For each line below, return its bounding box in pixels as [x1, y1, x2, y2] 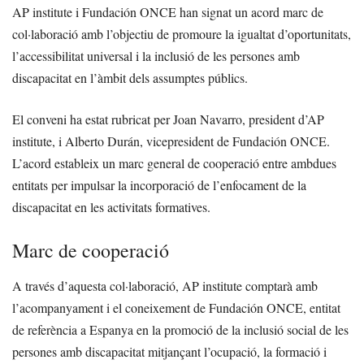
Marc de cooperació [12, 237, 169, 264]
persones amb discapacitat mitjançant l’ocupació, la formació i [12, 343, 327, 361]
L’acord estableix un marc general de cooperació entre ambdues [12, 154, 336, 172]
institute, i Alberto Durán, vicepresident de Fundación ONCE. [12, 132, 330, 150]
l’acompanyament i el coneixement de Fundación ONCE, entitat [12, 299, 340, 317]
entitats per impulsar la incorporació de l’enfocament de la [12, 176, 306, 194]
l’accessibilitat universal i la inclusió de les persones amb [12, 47, 300, 65]
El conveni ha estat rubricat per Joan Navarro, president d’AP [12, 110, 324, 128]
